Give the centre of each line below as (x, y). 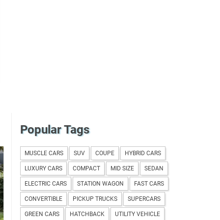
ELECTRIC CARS (46, 183)
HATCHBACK (87, 214)
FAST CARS (149, 183)
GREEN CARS (42, 214)
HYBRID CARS (143, 153)
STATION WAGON (100, 183)
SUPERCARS (144, 199)
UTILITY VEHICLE (137, 214)
